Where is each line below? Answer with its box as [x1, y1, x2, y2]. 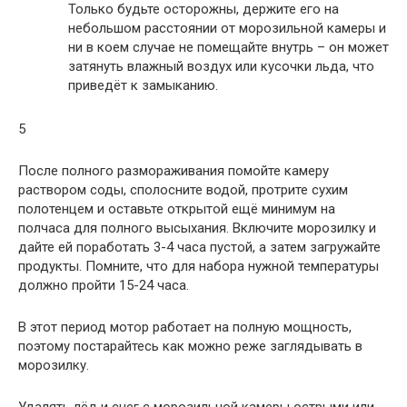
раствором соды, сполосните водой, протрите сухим [18, 182, 348, 198]
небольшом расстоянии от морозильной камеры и [68, 20, 386, 36]
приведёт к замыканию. [68, 77, 218, 94]
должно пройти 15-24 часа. [18, 277, 189, 293]
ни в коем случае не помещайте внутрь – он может [68, 39, 389, 55]
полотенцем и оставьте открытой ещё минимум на [18, 201, 335, 217]
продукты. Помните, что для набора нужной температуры [18, 258, 379, 274]
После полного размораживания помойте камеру [18, 163, 329, 179]
